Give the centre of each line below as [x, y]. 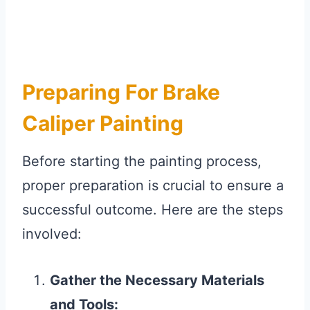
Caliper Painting [103, 124]
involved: [52, 234]
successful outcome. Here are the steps [153, 210]
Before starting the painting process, [142, 162]
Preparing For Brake [121, 92]
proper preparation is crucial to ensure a [153, 186]
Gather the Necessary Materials [157, 281]
